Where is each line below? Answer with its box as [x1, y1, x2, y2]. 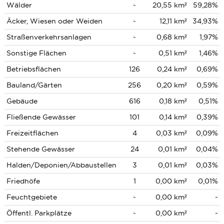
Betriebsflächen [6, 65, 61, 73]
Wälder [6, 1, 32, 9]
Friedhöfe [6, 177, 40, 185]
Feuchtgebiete [6, 193, 57, 201]
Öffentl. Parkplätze [6, 209, 71, 217]
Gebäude [6, 97, 37, 105]
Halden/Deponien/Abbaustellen [6, 161, 116, 169]
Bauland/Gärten [6, 81, 62, 89]
